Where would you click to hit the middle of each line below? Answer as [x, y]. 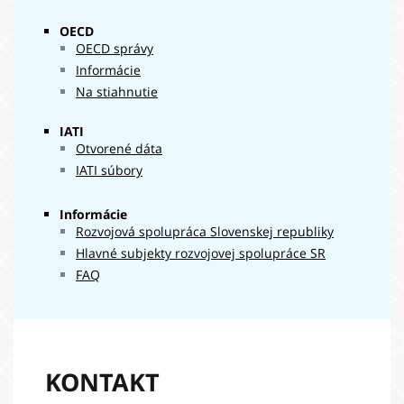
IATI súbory [109, 170]
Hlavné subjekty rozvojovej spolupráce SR [201, 253]
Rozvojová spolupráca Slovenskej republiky [205, 231]
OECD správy [115, 48]
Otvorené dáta [119, 148]
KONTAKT [102, 382]
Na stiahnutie [117, 92]
